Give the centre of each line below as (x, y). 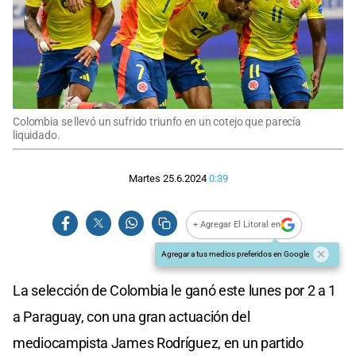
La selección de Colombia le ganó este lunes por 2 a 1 (175, 290)
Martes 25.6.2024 (167, 179)
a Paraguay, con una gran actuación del (132, 316)
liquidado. (37, 135)
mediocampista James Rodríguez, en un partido (158, 342)
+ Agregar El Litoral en (237, 225)
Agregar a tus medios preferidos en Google (235, 253)
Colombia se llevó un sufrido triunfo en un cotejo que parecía (157, 122)
